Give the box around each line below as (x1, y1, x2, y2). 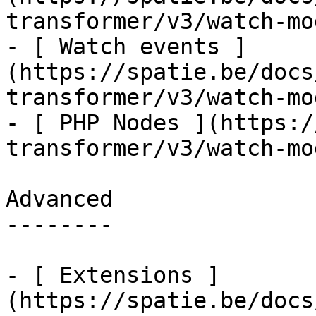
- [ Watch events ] (6, 34, 247, 59)
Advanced (6, 186, 113, 212)
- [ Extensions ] (6, 262, 220, 288)
